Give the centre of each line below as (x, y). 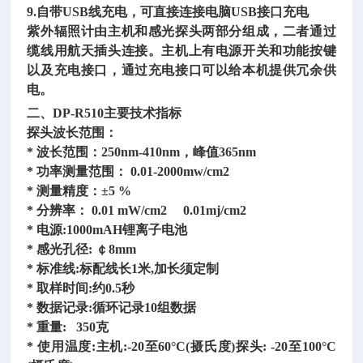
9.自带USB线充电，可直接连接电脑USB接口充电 (168, 11)
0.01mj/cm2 (215, 210)
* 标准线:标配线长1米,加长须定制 (123, 268)
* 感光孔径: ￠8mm (82, 249)
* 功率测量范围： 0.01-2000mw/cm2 (128, 171)
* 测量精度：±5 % (79, 190)
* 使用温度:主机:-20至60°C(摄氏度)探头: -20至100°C (181, 346)
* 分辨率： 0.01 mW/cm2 (97, 210)
